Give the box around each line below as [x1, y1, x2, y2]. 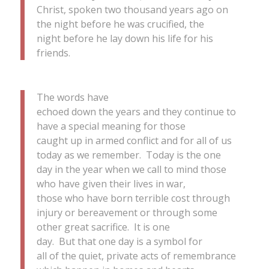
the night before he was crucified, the [36, 17, 204, 31]
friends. [36, 46, 70, 59]
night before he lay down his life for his [36, 31, 213, 45]
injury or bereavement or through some [36, 206, 217, 220]
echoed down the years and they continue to [36, 105, 236, 119]
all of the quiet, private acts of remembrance [36, 249, 236, 263]
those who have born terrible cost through [36, 192, 230, 205]
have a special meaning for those [36, 119, 186, 133]
